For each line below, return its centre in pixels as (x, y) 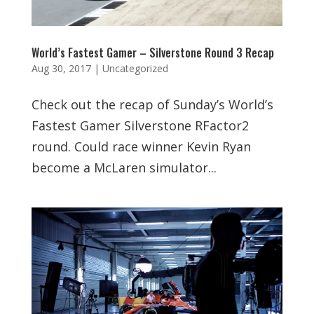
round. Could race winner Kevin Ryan (141, 146)
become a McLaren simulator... (124, 168)
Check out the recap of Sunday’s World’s (152, 104)
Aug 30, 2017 (61, 68)
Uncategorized (135, 68)
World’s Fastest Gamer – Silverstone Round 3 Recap (152, 53)
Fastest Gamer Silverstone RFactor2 (140, 125)
